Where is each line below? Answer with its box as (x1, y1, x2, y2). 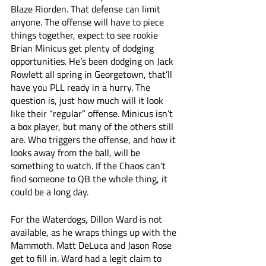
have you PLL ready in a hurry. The (11, 80, 153, 94)
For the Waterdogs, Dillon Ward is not (11, 212, 164, 226)
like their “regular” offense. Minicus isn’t (11, 106, 175, 121)
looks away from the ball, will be (11, 145, 142, 160)
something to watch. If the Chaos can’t (11, 159, 168, 173)
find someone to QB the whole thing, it (11, 172, 170, 186)
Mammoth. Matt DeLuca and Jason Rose (11, 238, 174, 252)
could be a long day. (11, 185, 91, 199)
